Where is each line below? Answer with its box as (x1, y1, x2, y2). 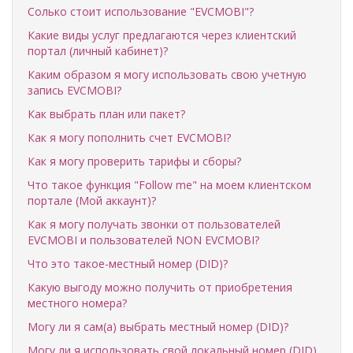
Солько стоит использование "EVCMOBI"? (28, 4, 254, 19)
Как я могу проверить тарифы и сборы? (28, 154, 241, 169)
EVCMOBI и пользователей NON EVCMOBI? (28, 232, 259, 247)
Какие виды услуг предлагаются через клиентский (28, 28, 296, 43)
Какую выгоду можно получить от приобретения (28, 280, 292, 295)
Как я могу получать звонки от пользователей (28, 217, 281, 232)
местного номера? (28, 295, 127, 310)
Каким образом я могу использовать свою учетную (28, 67, 307, 82)
